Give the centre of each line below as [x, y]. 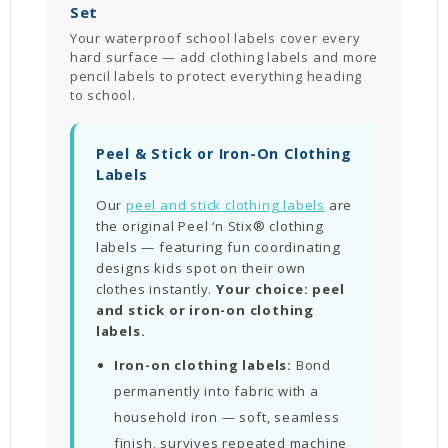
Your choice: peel [280, 288]
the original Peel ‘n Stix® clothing [209, 225]
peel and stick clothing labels [226, 204]
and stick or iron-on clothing [204, 309]
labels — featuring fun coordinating [218, 246]
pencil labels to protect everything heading [216, 75]
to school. [102, 94]
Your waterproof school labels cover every [215, 37]
